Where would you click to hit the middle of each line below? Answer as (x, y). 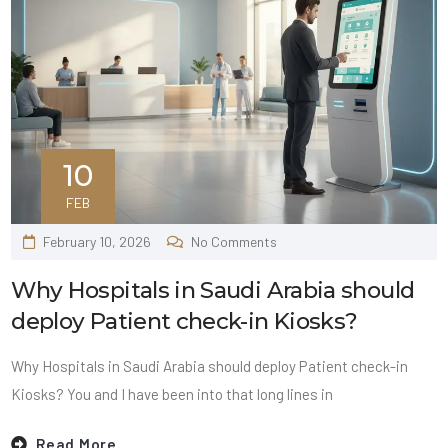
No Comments (233, 241)
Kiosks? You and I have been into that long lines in (172, 393)
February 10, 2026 (97, 241)
